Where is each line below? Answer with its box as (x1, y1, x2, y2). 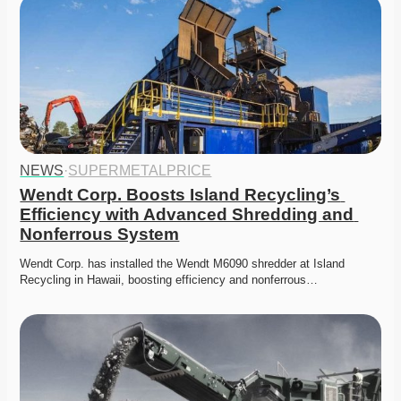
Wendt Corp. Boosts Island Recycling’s (20, 185, 341, 205)
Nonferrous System (20, 225, 180, 244)
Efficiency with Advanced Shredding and (20, 205, 354, 225)
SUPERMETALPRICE (68, 163, 212, 179)
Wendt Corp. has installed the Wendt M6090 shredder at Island (20, 257, 346, 271)
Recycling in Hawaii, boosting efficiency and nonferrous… (20, 273, 319, 287)
